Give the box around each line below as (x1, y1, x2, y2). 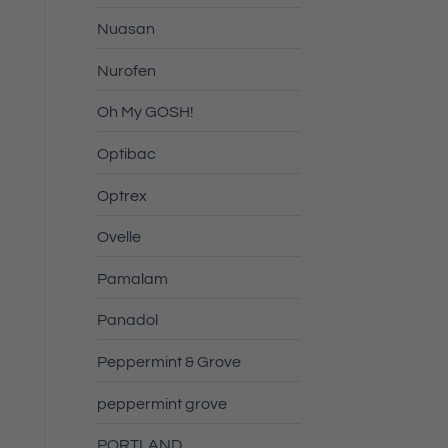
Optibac (96, 146, 156, 163)
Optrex (96, 187, 147, 204)
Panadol (96, 312, 158, 329)
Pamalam (96, 270, 168, 287)
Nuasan (96, 21, 155, 38)
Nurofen (96, 62, 156, 79)
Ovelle (96, 229, 141, 246)
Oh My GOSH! (96, 104, 194, 121)
